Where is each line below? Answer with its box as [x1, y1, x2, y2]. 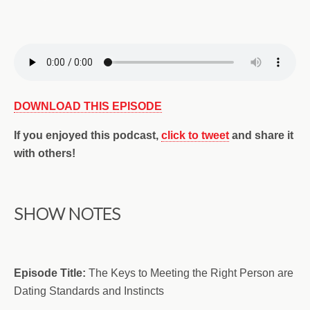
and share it [229, 129, 293, 141]
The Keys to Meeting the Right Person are [86, 267, 293, 279]
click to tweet [161, 129, 229, 141]
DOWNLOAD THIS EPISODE [14, 100, 162, 112]
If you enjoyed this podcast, [14, 129, 161, 141]
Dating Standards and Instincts [14, 285, 164, 297]
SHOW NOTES [14, 203, 120, 224]
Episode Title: [14, 267, 86, 279]
